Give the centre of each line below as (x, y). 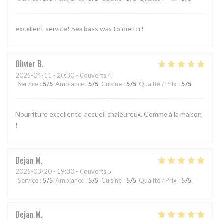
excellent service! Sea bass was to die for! (80, 29)
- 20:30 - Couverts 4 (82, 75)
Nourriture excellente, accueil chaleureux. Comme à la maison (109, 114)
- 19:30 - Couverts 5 (82, 172)
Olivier (25, 64)
